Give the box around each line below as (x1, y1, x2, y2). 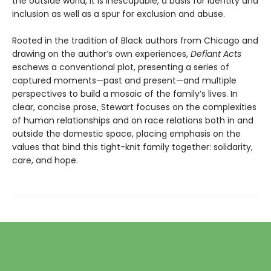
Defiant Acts (191, 48, 241, 60)
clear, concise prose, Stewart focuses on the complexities (12, 101, 256, 114)
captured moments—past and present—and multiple (12, 74, 237, 87)
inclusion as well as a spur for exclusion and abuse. (12, 8, 225, 21)
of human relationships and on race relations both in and (12, 114, 253, 127)
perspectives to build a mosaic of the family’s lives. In (12, 88, 238, 100)
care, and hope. (12, 154, 78, 167)
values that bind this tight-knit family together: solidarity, (12, 141, 253, 154)
